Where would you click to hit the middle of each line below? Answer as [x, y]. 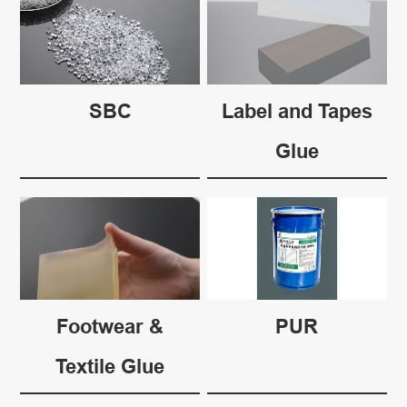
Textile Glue [110, 367]
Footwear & [110, 327]
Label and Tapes [297, 110]
